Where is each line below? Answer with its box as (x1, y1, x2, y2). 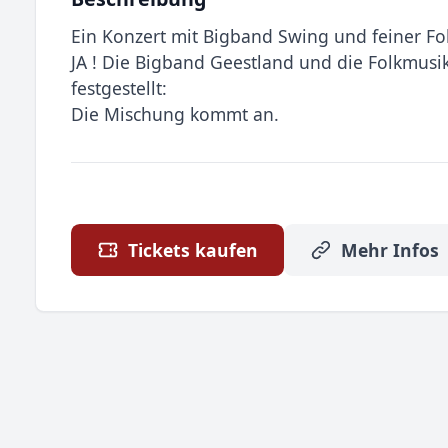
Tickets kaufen (127, 238, 258, 262)
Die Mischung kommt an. (71, 101, 279, 126)
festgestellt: (71, 75, 167, 100)
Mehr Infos (341, 238, 439, 262)
